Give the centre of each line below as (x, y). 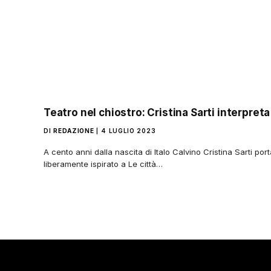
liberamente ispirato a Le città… (103, 164)
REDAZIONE (74, 131)
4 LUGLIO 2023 (129, 131)
